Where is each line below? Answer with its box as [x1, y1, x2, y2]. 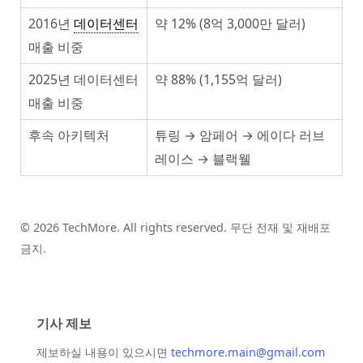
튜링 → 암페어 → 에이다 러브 [155, 126, 325, 145]
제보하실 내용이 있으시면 [36, 344, 171, 361]
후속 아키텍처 [28, 126, 109, 145]
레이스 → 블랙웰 [155, 150, 251, 169]
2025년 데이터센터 [28, 70, 139, 89]
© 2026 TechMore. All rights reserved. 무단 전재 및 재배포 [20, 220, 331, 236]
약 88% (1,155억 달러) [155, 70, 282, 89]
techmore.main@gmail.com [171, 344, 326, 361]
